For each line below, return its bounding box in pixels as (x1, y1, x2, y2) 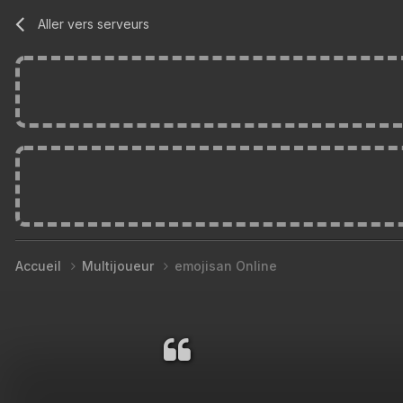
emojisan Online (175, 257, 277, 273)
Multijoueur (82, 257, 157, 273)
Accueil (15, 257, 65, 273)
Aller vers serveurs (38, 15, 150, 31)
